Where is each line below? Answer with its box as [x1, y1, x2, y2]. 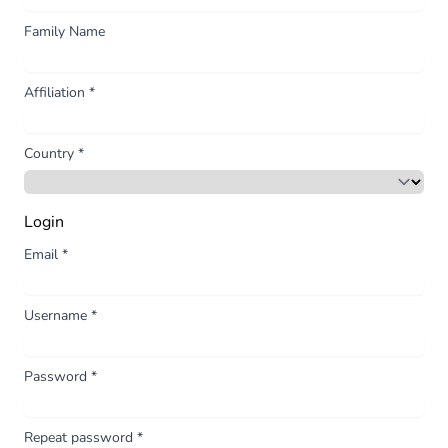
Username [24, 305, 91, 325]
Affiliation [24, 82, 89, 102]
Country [24, 143, 78, 163]
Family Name [24, 21, 105, 41]
